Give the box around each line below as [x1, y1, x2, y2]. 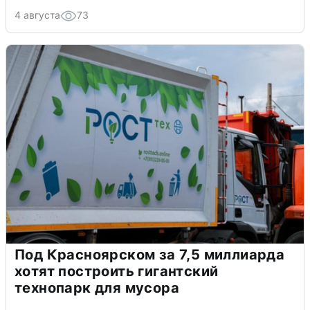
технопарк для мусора [15, 279, 179, 296]
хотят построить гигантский [15, 262, 219, 280]
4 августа [15, 8, 60, 21]
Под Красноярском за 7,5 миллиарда [15, 246, 285, 263]
